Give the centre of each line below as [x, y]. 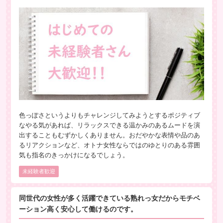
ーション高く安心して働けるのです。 [78, 210]
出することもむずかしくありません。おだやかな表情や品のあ [110, 135]
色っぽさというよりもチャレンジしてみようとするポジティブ [110, 115]
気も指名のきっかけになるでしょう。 [74, 155]
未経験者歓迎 [39, 171]
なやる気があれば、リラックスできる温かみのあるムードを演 [110, 125]
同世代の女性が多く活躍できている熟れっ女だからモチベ [110, 199]
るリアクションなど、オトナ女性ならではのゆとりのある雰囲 [110, 145]
